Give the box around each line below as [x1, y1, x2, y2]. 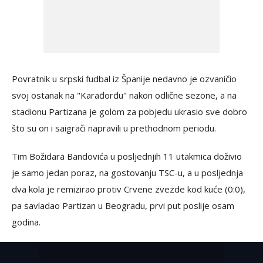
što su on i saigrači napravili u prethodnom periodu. [12, 122, 216, 134]
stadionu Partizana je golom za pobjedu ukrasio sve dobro [12, 106, 247, 118]
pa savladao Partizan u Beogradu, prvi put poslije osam [12, 200, 234, 212]
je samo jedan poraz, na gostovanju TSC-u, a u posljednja [12, 167, 243, 179]
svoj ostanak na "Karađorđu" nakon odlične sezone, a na [12, 89, 237, 102]
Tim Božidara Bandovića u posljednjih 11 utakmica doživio [12, 150, 242, 163]
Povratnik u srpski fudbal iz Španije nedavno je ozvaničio [12, 73, 237, 85]
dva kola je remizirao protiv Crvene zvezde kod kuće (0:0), [12, 183, 245, 195]
